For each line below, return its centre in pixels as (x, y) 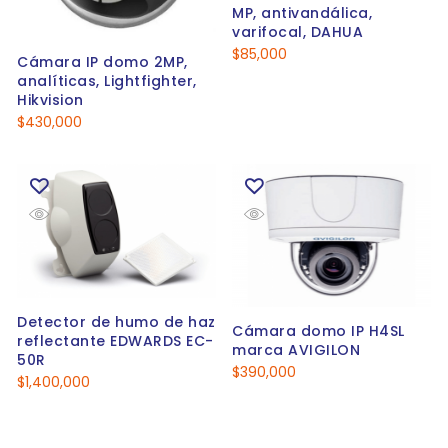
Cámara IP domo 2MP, (102, 62)
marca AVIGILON (296, 349)
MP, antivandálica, (302, 12)
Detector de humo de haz (116, 322)
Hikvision (50, 100)
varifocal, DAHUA (297, 31)
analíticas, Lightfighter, (107, 81)
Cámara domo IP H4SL (318, 330)
